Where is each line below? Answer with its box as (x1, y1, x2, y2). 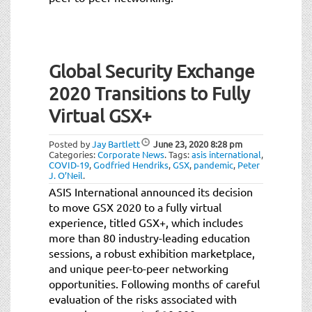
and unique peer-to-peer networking (49, 260, 228, 275)
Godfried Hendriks (93, 158, 169, 171)
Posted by (49, 137, 92, 150)
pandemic (194, 158, 233, 171)
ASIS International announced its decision (49, 184, 253, 198)
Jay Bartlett (92, 137, 140, 150)
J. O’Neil (49, 169, 83, 181)
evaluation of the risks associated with (49, 291, 237, 306)
